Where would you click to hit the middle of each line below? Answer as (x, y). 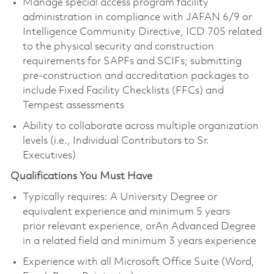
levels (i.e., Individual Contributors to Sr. (116, 141)
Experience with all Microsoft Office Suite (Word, (138, 262)
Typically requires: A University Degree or (120, 197)
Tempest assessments (73, 105)
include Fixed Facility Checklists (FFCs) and (123, 91)
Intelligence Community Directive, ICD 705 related (142, 32)
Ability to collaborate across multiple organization (140, 126)
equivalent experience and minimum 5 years (126, 212)
